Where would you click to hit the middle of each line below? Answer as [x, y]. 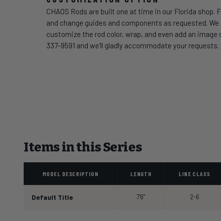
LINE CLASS [194, 173]
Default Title [52, 197]
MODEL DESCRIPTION [71, 173]
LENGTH [141, 173]
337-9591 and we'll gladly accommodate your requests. [133, 45]
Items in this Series [83, 147]
